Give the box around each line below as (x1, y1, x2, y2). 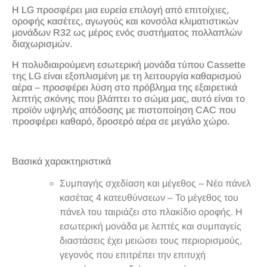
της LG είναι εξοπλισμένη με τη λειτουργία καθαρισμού (12, 70, 241, 81)
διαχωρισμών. (12, 38, 72, 49)
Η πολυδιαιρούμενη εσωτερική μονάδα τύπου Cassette (12, 59, 246, 70)
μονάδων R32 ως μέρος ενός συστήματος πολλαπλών (12, 27, 242, 38)
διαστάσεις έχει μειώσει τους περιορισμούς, (60, 235, 242, 246)
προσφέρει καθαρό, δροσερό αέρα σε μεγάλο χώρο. (12, 116, 229, 126)
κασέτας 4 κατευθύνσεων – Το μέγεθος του (60, 192, 238, 203)
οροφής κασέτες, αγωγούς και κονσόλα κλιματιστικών (12, 15, 238, 26)
